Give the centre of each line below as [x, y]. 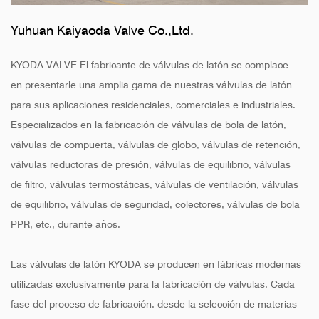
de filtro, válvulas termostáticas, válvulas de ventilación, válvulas [155, 185]
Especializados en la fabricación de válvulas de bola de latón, [148, 125]
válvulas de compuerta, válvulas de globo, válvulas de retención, [156, 145]
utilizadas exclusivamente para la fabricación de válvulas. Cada [153, 284]
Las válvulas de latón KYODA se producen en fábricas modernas [156, 265]
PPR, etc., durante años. [66, 225]
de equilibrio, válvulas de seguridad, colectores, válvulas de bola [155, 205]
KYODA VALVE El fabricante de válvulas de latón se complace [150, 65]
